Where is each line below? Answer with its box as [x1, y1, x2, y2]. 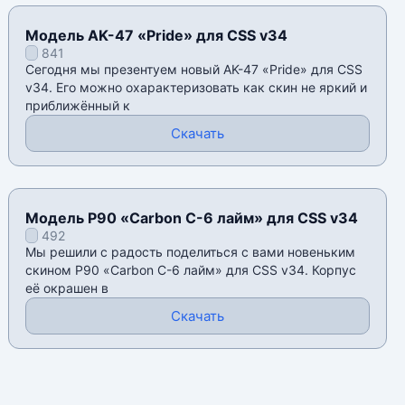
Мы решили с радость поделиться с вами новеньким [25, 244, 356, 260]
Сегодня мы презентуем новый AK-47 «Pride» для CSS [25, 61, 363, 78]
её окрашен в [25, 280, 109, 297]
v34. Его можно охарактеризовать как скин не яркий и [25, 80, 368, 96]
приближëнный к [25, 98, 131, 114]
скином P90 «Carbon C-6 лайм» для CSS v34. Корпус [25, 262, 357, 278]
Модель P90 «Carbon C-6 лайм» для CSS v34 [25, 209, 359, 228]
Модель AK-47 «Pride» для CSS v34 [25, 26, 288, 45]
